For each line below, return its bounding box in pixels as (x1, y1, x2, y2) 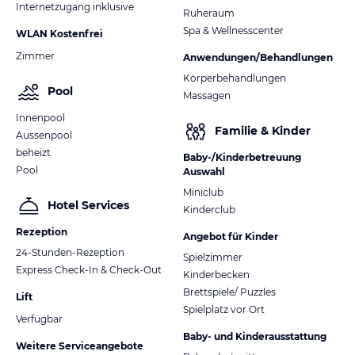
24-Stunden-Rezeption (16, 246, 124, 258)
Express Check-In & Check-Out (16, 263, 162, 276)
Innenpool (16, 111, 65, 124)
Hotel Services (48, 198, 129, 213)
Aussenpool (16, 128, 72, 141)
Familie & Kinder (215, 124, 311, 139)
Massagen (183, 89, 231, 101)
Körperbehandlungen (183, 71, 286, 84)
